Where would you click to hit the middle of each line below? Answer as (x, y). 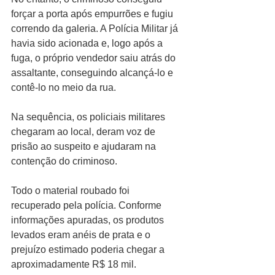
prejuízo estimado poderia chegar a (89, 249)
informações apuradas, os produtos (89, 220)
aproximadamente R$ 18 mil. (74, 264)
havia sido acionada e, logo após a (88, 43)
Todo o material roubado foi (72, 190)
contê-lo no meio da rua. (64, 87)
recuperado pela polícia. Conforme (87, 205)
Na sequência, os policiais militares (89, 117)
